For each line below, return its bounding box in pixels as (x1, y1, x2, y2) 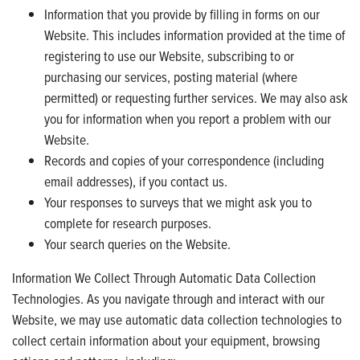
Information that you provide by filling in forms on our (44, 3, 320, 24)
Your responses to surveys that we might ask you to (44, 191, 312, 212)
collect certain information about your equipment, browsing (12, 329, 320, 350)
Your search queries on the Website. (44, 233, 231, 254)
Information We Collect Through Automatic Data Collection (12, 267, 316, 288)
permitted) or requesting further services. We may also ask (44, 87, 348, 108)
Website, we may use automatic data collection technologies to (12, 309, 342, 329)
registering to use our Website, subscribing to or (44, 45, 294, 66)
